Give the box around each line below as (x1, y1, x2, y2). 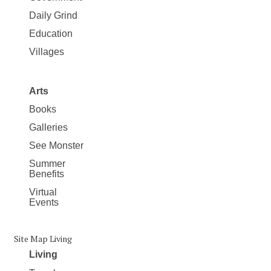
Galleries (29, 122, 68, 133)
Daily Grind (29, 10, 77, 21)
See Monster (29, 140, 83, 151)
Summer (29, 158, 65, 169)
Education (29, 28, 73, 39)
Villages (29, 47, 64, 57)
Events (29, 197, 59, 208)
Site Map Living (14, 233, 72, 245)
